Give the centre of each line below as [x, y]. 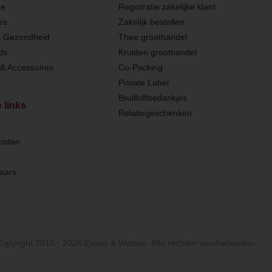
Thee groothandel [153, 37]
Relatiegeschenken [155, 113]
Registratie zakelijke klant [167, 6]
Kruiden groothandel [158, 52]
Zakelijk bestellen [152, 22]
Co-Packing [141, 67]
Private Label [144, 82]
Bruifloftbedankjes [153, 97]
